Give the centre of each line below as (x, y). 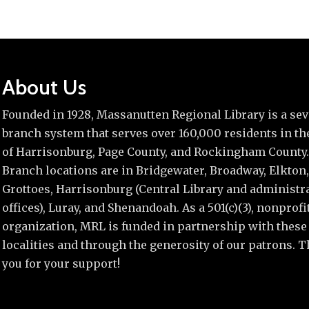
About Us (44, 88)
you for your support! (61, 264)
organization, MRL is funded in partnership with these (154, 227)
